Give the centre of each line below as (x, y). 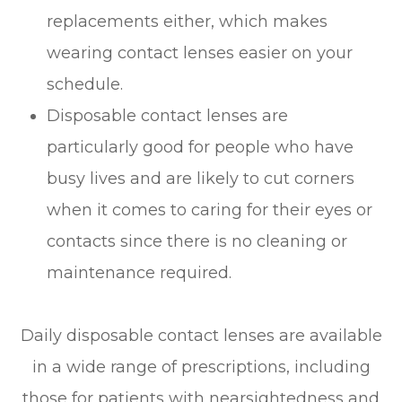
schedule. (87, 84)
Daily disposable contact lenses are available (201, 335)
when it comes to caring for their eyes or (210, 210)
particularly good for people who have (201, 147)
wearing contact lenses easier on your (200, 52)
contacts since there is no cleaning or (197, 241)
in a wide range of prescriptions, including (201, 367)
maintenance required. (140, 272)
